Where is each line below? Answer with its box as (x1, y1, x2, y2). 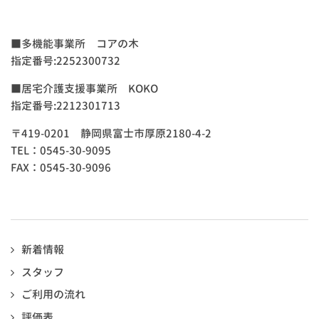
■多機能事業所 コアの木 (11, 36, 139, 52)
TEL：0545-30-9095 (11, 143, 111, 159)
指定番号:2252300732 (11, 53, 120, 69)
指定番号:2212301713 (11, 98, 120, 114)
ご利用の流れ (21, 287, 85, 303)
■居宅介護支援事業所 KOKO (11, 81, 158, 97)
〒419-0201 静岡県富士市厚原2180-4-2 (11, 126, 211, 142)
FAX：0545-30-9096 (11, 160, 111, 176)
